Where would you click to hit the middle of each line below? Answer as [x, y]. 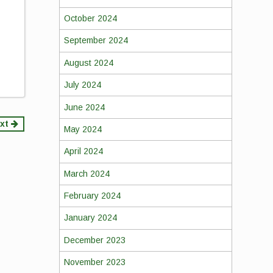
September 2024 [96, 41]
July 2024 [82, 85]
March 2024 [87, 173]
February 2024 [92, 196]
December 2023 [94, 240]
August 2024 [88, 62]
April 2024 [83, 151]
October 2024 [90, 19]
